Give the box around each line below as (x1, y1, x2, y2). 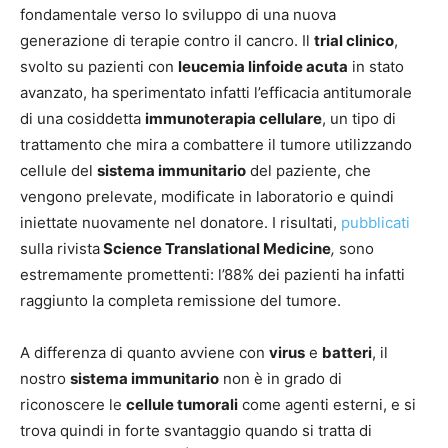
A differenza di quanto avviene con (20, 343, 269, 363)
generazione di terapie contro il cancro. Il (20, 31, 314, 51)
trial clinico (314, 31, 394, 51)
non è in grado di (219, 369, 342, 389)
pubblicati (341, 213, 410, 233)
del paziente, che (246, 161, 371, 181)
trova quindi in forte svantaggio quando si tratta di (20, 421, 372, 441)
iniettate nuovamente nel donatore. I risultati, (20, 213, 341, 233)
